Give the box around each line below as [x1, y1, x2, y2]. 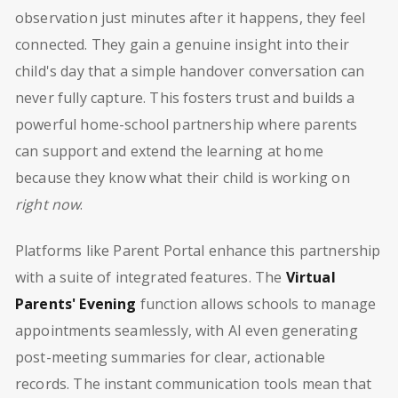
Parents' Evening [15, 294, 137, 314]
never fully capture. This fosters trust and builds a [15, 88, 355, 108]
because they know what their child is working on [15, 168, 350, 188]
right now [15, 195, 81, 215]
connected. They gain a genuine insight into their [15, 35, 349, 55]
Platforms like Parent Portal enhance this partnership [15, 241, 381, 261]
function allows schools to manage [136, 294, 377, 314]
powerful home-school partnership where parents [15, 115, 358, 135]
